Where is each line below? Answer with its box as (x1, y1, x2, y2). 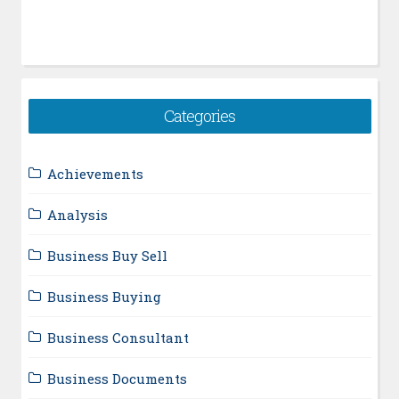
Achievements (46, 164, 143, 183)
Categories (164, 104, 235, 126)
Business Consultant (46, 328, 189, 346)
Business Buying (46, 287, 161, 305)
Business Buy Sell (46, 246, 167, 265)
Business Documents (46, 369, 187, 387)
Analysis (46, 205, 108, 224)
